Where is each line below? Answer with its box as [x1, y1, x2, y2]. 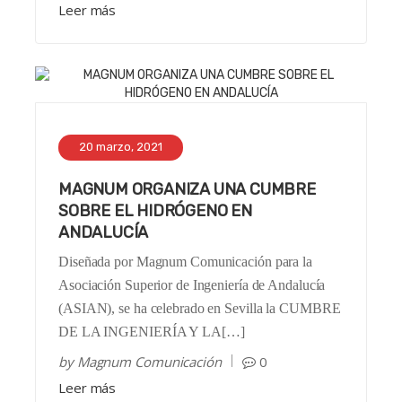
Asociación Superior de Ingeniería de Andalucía [58, 277, 326, 293]
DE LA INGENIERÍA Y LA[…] [58, 324, 245, 340]
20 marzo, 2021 [79, 140, 162, 154]
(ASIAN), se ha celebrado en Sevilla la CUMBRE [58, 301, 341, 317]
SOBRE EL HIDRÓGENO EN [58, 201, 252, 222]
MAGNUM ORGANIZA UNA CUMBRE [58, 179, 316, 200]
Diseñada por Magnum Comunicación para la [58, 254, 312, 270]
